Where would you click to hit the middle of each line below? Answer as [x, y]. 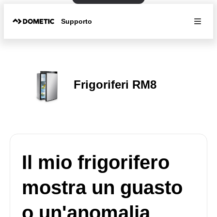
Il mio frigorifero [96, 162]
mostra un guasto [102, 187]
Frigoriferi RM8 [115, 84]
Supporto [77, 21]
